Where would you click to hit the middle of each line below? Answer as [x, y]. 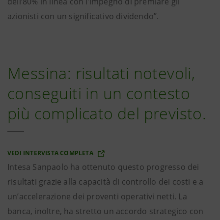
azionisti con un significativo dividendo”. [83, 16]
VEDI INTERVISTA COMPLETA [51, 153]
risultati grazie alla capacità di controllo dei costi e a [106, 182]
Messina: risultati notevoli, [101, 73]
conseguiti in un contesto [99, 93]
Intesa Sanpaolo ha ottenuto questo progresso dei [103, 167]
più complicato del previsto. [107, 113]
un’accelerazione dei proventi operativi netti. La [97, 196]
